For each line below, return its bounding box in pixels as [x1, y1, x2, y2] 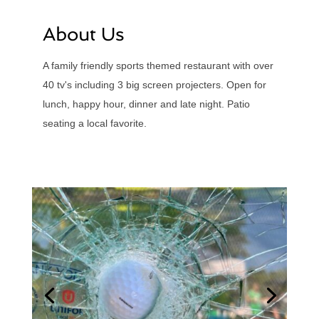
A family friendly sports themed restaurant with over [42, 60, 273, 72]
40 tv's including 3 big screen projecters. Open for [42, 79, 266, 91]
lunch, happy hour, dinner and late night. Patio [42, 98, 250, 110]
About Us [42, 23, 125, 46]
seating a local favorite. [42, 117, 147, 130]
